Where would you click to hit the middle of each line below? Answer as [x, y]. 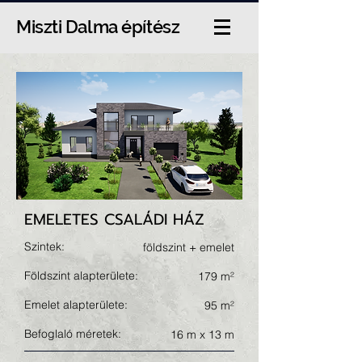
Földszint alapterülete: [81, 276]
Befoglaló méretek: [73, 334]
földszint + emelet [189, 247]
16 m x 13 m [202, 335]
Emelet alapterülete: [76, 305]
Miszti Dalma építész [98, 27]
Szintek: [44, 246]
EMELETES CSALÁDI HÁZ [114, 219]
